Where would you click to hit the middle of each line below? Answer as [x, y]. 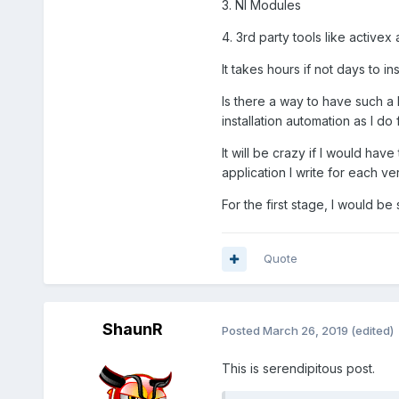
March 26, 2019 [305, 330]
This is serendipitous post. [298, 369]
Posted [242, 330]
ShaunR [132, 330]
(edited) [372, 330]
